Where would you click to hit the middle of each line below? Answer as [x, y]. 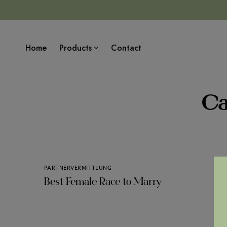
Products [75, 48]
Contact [126, 48]
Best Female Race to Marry [103, 183]
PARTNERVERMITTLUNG [78, 168]
